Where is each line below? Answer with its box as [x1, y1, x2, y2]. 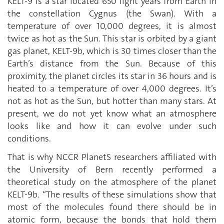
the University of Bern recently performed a [7, 163, 216, 176]
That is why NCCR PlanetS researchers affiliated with [7, 151, 216, 163]
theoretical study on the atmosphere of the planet [7, 176, 216, 188]
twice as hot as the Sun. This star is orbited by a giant [7, 32, 216, 44]
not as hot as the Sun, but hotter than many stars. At [7, 94, 216, 107]
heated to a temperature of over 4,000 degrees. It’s [7, 82, 216, 94]
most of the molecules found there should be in [7, 201, 216, 213]
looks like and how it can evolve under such [7, 119, 216, 132]
